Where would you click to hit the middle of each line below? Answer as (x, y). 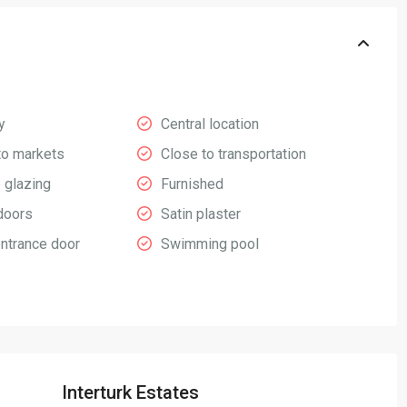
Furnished (192, 184)
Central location (210, 124)
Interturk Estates (130, 393)
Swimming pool (210, 244)
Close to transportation (233, 154)
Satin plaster (201, 214)
